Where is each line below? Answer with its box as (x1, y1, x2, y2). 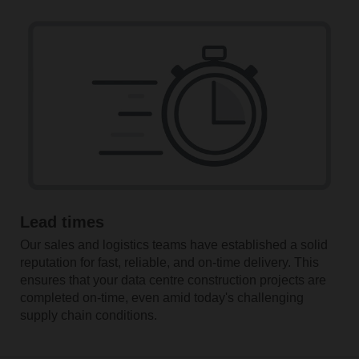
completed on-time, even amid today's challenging (19, 291, 304, 305)
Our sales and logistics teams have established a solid (19, 238, 328, 252)
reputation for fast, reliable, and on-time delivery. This (19, 256, 319, 270)
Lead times (19, 213, 104, 232)
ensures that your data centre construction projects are (19, 273, 326, 288)
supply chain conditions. (19, 309, 157, 323)
